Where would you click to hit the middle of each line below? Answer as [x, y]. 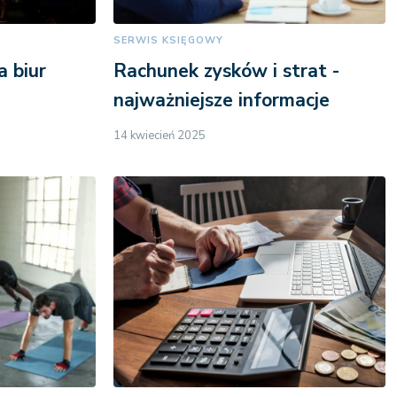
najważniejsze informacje [222, 101]
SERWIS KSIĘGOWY [169, 41]
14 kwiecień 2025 [160, 136]
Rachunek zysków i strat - [227, 71]
